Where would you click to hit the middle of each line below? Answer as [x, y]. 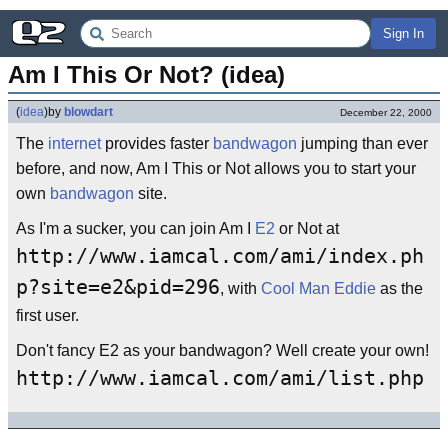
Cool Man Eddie [318, 288]
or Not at [307, 228]
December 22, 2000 [386, 112]
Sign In [403, 33]
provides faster [157, 143]
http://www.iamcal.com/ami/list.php [220, 378]
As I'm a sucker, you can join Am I [135, 228]
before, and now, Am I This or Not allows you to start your [216, 168]
